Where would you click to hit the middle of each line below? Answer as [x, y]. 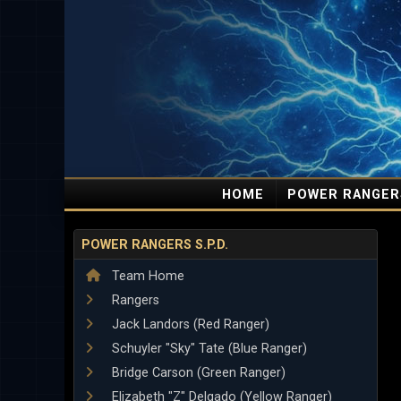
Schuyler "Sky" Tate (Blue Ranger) [208, 349]
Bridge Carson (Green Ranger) [197, 373]
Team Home [146, 276]
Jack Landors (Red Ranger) [189, 324]
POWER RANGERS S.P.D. [154, 244]
